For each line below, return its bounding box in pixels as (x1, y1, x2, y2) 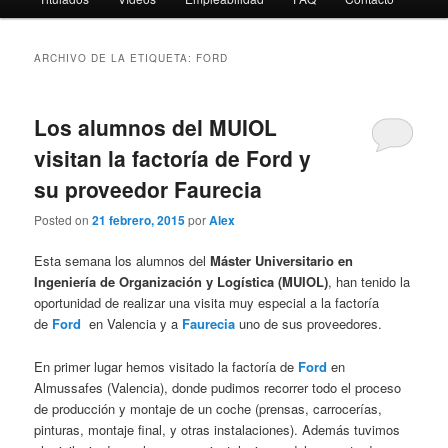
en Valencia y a (81, 314, 183, 334)
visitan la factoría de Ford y (34, 142, 312, 173)
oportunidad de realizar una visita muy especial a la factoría (34, 293, 380, 313)
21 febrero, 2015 (92, 211, 186, 230)
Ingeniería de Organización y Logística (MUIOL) (34, 272, 329, 292)
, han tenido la (328, 272, 411, 292)
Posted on (34, 211, 93, 229)
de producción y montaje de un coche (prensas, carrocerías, (34, 398, 383, 418)
